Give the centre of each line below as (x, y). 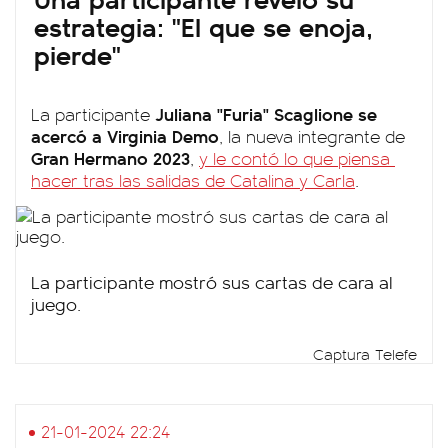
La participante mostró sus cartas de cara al (212, 282)
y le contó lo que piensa (294, 158)
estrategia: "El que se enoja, (203, 26)
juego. (56, 304)
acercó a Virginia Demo (125, 135)
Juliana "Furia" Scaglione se (266, 113)
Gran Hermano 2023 (110, 157)
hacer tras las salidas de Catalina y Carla (193, 180)
